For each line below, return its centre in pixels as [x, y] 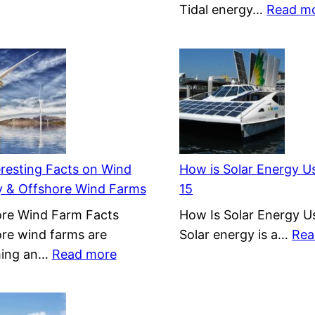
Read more [84, 254]
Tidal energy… [223, 10]
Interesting [148, 292]
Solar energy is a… [236, 234]
